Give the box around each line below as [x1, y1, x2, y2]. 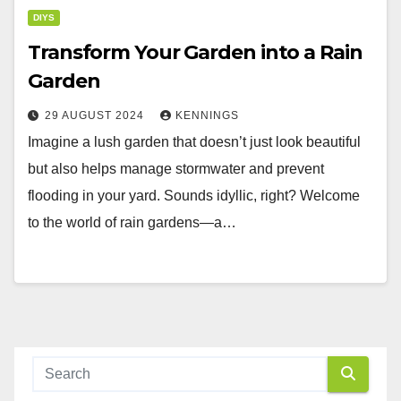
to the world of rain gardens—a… [28, 214, 236, 230]
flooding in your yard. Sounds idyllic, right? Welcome [28, 187, 360, 203]
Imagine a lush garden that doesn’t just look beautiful [28, 133, 361, 149]
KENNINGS [175, 108, 239, 122]
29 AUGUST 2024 [45, 108, 148, 122]
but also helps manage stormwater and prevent [28, 160, 324, 176]
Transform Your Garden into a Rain [28, 39, 363, 64]
